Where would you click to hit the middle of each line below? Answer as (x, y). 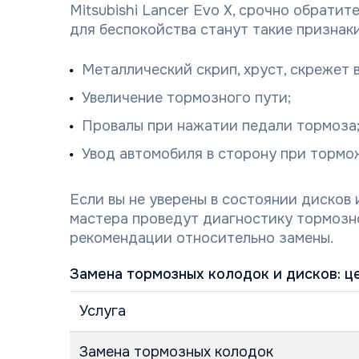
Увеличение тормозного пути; (186, 98)
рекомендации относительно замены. (202, 238)
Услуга (103, 311)
